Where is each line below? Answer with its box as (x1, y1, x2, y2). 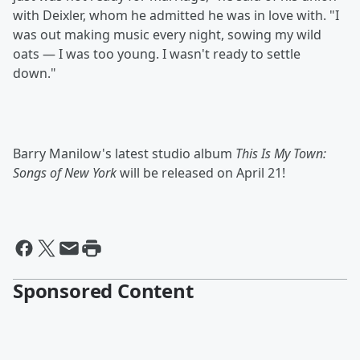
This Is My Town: (235, 145, 326, 162)
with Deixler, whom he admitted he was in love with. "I (13, 6, 339, 24)
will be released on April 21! (120, 164, 285, 182)
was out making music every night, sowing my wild (13, 26, 321, 43)
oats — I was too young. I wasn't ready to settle (13, 45, 301, 63)
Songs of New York (13, 164, 120, 182)
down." (13, 64, 59, 82)
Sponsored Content (13, 277, 194, 304)
